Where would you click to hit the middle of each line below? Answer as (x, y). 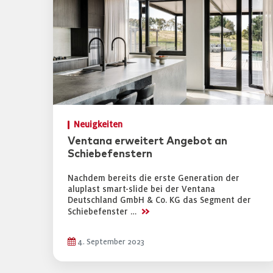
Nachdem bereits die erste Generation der (154, 178)
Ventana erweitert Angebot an (147, 141)
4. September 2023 (110, 242)
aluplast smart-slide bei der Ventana (141, 189)
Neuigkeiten (98, 125)
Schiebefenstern (110, 154)
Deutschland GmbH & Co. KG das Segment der (159, 200)
